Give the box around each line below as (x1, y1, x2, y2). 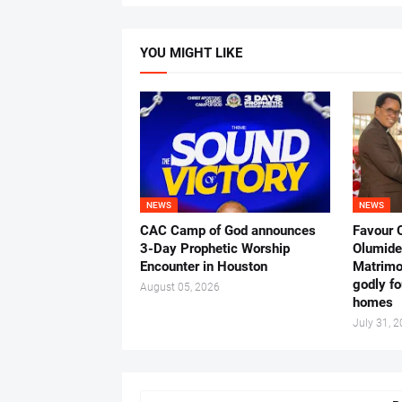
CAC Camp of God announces (139, 223, 316, 240)
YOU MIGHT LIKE (139, 45, 242, 62)
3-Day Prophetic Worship (139, 240, 290, 258)
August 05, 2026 (139, 281, 220, 294)
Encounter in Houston (139, 258, 267, 275)
